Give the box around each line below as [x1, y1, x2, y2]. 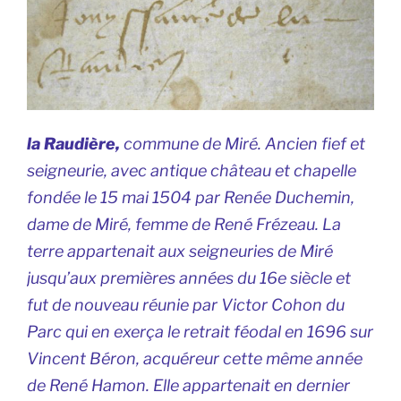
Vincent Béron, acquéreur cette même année [27, 348, 363, 368]
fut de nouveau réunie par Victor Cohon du [27, 294, 345, 314]
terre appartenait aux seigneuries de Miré [27, 241, 333, 260]
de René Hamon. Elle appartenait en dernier [27, 375, 350, 395]
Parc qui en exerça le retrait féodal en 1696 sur [27, 321, 373, 341]
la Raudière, [27, 133, 120, 153]
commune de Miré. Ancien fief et [120, 133, 365, 153]
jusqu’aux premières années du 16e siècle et [27, 268, 351, 287]
